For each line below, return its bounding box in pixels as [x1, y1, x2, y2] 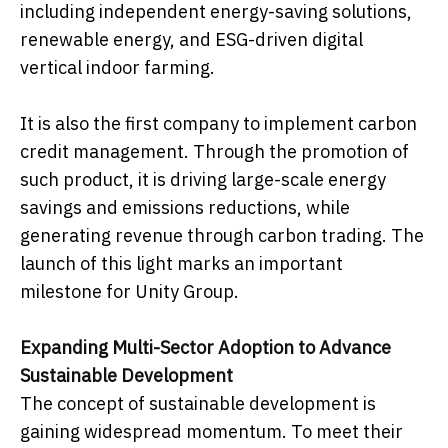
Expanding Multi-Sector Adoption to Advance [20, 335, 391, 359]
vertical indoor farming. [20, 55, 215, 79]
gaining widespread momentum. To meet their [20, 419, 403, 443]
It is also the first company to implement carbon [20, 111, 417, 135]
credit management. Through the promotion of [20, 139, 409, 163]
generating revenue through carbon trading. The [20, 223, 424, 247]
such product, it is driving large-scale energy [20, 167, 386, 191]
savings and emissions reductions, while [20, 195, 350, 219]
